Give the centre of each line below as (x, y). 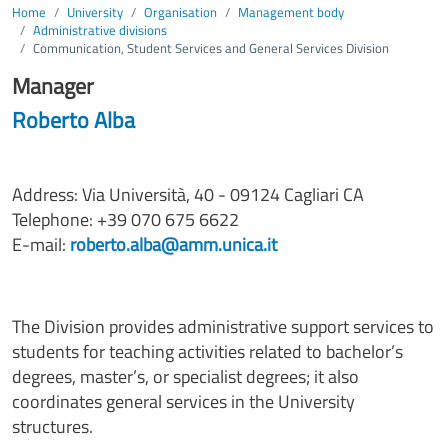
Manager (53, 85)
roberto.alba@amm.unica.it (173, 244)
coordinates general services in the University (183, 401)
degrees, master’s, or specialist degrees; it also (185, 376)
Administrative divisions (100, 29)
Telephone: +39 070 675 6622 (125, 219)
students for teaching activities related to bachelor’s (207, 351)
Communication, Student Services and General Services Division (211, 47)
